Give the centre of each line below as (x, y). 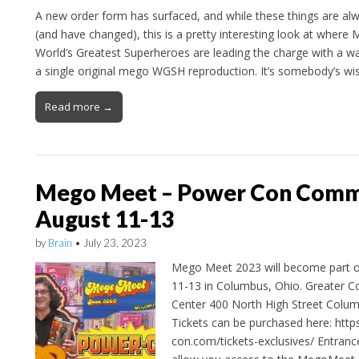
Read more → (79, 107)
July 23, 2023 (115, 243)
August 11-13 (104, 219)
